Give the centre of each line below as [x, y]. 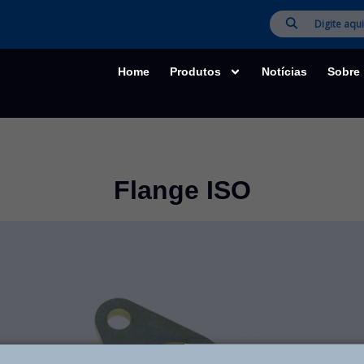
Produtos [196, 72]
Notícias [284, 72]
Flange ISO [182, 190]
